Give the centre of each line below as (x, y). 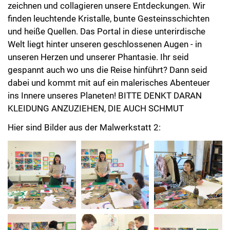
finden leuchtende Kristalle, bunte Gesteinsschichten (109, 11)
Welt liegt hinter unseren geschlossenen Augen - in (105, 36)
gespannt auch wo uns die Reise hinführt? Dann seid (108, 62)
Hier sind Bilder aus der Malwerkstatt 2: (84, 120)
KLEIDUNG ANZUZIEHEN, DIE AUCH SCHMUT (96, 100)
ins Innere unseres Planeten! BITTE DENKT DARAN (105, 88)
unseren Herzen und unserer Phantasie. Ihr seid (98, 49)
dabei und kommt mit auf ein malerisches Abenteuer (109, 75)
